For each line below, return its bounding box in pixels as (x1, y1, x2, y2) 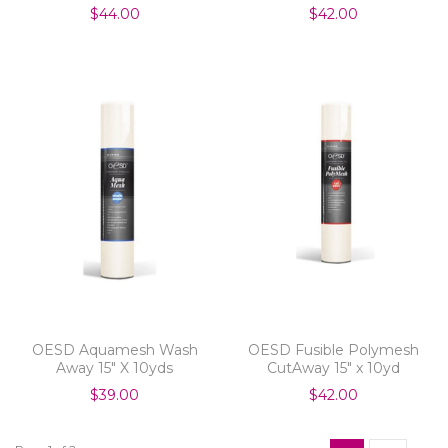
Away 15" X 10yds (56, 358, 173, 377)
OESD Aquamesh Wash (31, 340, 198, 359)
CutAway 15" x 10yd (267, 358, 400, 377)
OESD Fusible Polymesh (248, 340, 419, 359)
